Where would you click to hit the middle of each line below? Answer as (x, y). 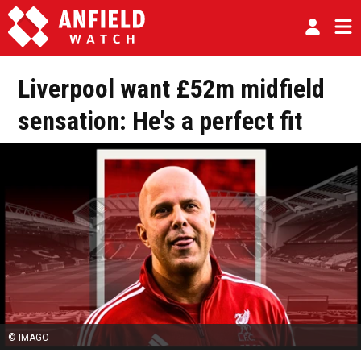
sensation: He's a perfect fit (160, 121)
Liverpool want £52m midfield (171, 89)
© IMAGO (29, 338)
